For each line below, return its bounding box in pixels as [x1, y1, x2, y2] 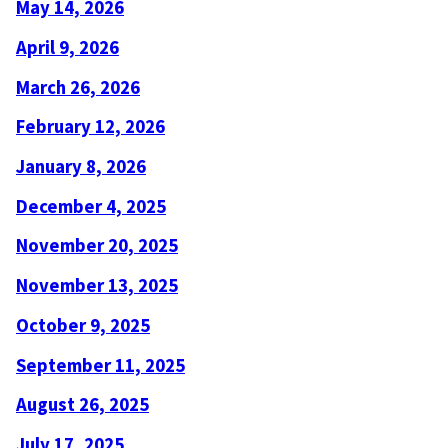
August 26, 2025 [16, 393, 149, 417]
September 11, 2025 [16, 353, 185, 377]
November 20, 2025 [16, 234, 178, 258]
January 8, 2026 [16, 155, 146, 178]
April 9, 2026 [16, 35, 119, 59]
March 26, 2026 [16, 75, 140, 99]
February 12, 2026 [16, 115, 165, 139]
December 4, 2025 [16, 194, 166, 218]
